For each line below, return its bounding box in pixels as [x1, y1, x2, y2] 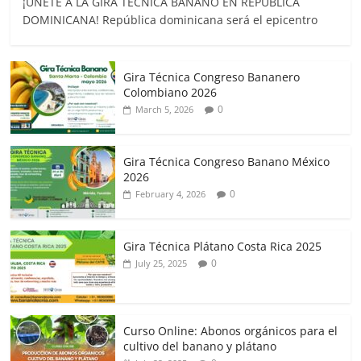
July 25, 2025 [135, 256, 188, 269]
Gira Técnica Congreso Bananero [123, 68, 301, 85]
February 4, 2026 [135, 187, 206, 200]
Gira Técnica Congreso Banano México [123, 153, 330, 169]
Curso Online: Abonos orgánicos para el [123, 322, 338, 338]
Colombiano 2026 [123, 84, 218, 100]
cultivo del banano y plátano [123, 338, 277, 354]
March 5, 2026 [135, 102, 194, 115]
